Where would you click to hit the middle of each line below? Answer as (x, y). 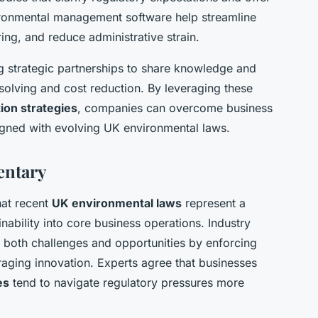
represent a (214, 203)
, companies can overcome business (175, 108)
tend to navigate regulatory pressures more (127, 283)
